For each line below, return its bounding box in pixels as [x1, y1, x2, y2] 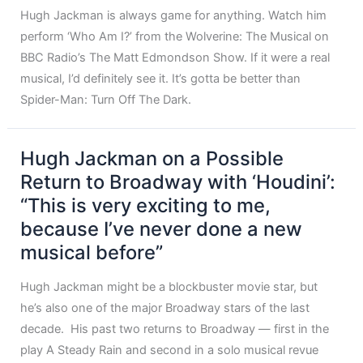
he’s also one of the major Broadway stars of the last [20, 300, 310, 315]
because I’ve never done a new [20, 217, 303, 241]
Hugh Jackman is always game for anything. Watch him [20, 8, 327, 23]
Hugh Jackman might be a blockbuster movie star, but [20, 279, 318, 294]
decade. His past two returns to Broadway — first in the [20, 321, 330, 336]
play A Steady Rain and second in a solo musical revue [20, 342, 319, 357]
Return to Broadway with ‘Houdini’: [20, 170, 336, 194]
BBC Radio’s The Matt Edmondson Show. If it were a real [20, 50, 331, 66]
